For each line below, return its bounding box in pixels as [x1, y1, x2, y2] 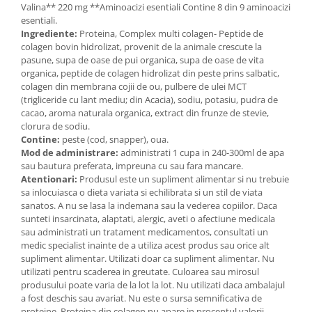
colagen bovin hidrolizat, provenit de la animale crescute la [21, 40, 262, 54]
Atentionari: [21, 173, 77, 186]
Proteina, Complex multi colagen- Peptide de [77, 27, 263, 40]
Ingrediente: [21, 27, 77, 40]
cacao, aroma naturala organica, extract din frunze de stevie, [21, 107, 269, 120]
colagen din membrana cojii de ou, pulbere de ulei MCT [21, 80, 247, 93]
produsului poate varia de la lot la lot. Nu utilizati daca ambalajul [21, 279, 285, 292]
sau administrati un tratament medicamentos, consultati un [21, 226, 268, 239]
